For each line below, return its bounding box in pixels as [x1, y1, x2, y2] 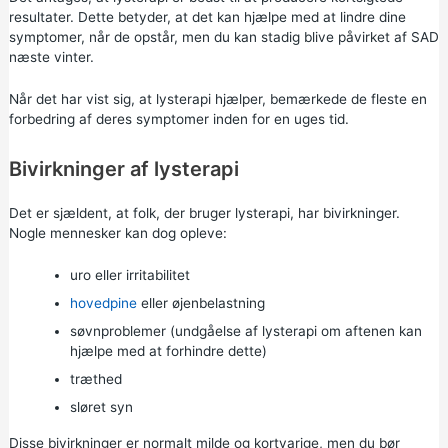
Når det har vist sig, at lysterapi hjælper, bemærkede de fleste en [8, 91, 427, 108]
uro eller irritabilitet [69, 266, 190, 283]
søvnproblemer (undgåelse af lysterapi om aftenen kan [69, 322, 422, 339]
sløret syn [69, 398, 133, 415]
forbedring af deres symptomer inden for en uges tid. [8, 111, 349, 128]
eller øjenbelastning [136, 294, 265, 311]
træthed [69, 370, 122, 387]
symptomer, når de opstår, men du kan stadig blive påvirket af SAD [8, 29, 439, 46]
